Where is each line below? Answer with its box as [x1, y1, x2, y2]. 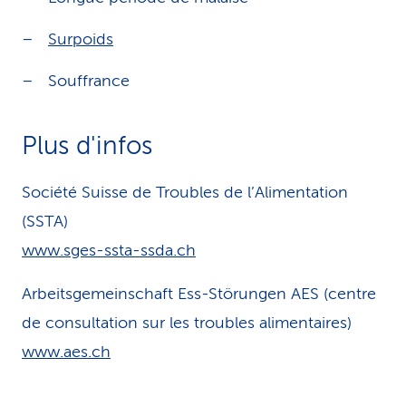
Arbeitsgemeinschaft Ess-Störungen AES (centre [22, 285, 376, 303]
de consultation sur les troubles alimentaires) [22, 314, 352, 332]
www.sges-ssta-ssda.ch [22, 241, 196, 259]
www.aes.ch [22, 343, 111, 361]
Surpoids [48, 30, 113, 48]
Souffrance [48, 72, 130, 90]
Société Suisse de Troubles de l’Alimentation [22, 183, 348, 201]
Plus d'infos [22, 131, 152, 159]
